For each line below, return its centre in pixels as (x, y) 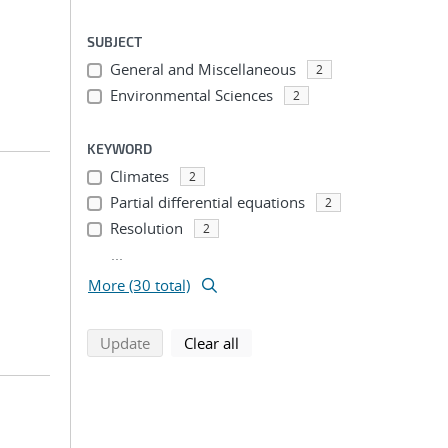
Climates (139, 176)
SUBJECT (114, 41)
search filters (282, 342)
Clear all (211, 343)
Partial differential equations (207, 202)
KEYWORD (119, 148)
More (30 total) (139, 285)
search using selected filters (243, 342)
